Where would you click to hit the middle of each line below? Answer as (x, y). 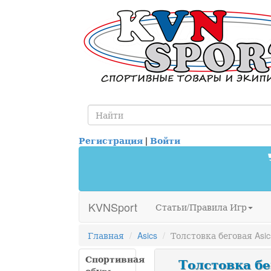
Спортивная (115, 259)
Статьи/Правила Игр (201, 207)
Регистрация (111, 140)
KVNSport (113, 207)
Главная (106, 235)
